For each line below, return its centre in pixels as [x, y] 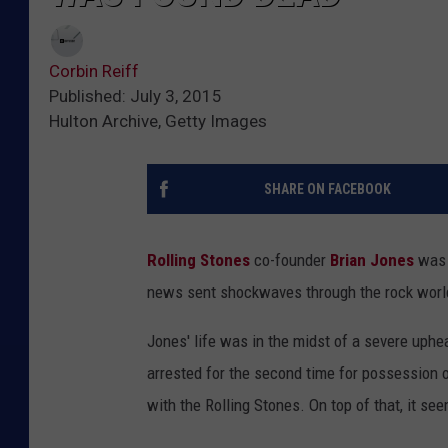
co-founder [290, 260]
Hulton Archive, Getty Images [158, 121]
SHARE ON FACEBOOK [327, 189]
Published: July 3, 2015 [135, 96]
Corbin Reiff [94, 71]
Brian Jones [372, 260]
